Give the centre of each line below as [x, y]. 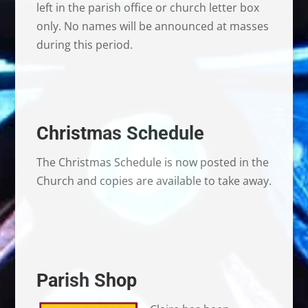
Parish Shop [86, 280]
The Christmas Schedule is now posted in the [152, 162]
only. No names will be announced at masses [152, 26]
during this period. [84, 44]
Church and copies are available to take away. [154, 180]
